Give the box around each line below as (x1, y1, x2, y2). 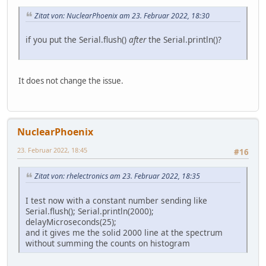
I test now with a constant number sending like (26, 194, 207, 206)
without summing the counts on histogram (26, 237, 190, 249)
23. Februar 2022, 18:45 (17, 145, 87, 154)
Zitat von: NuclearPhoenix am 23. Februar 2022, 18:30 (34, 10, 210, 21)
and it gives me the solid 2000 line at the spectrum (26, 226, 223, 238)
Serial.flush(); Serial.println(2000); (26, 205, 154, 217)
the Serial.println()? (146, 34, 221, 46)
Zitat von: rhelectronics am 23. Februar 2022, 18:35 (34, 171, 200, 182)
